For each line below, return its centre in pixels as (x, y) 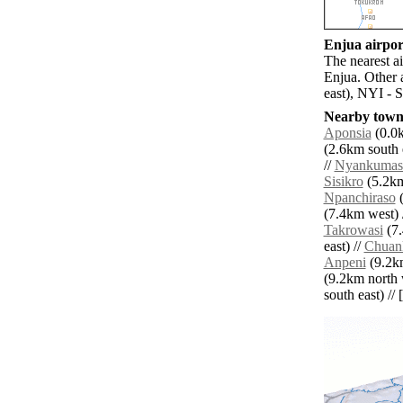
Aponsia (347, 133)
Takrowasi (353, 230)
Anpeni (345, 263)
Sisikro (343, 182)
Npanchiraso (359, 198)
